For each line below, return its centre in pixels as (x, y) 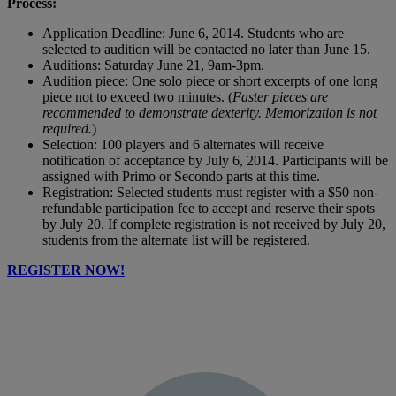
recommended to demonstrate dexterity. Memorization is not (209, 112)
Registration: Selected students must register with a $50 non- (210, 192)
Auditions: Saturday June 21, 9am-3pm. (153, 65)
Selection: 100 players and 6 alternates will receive (183, 144)
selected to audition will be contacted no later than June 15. (206, 49)
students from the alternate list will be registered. (176, 240)
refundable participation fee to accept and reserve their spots (209, 208)
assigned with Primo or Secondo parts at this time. (181, 176)
